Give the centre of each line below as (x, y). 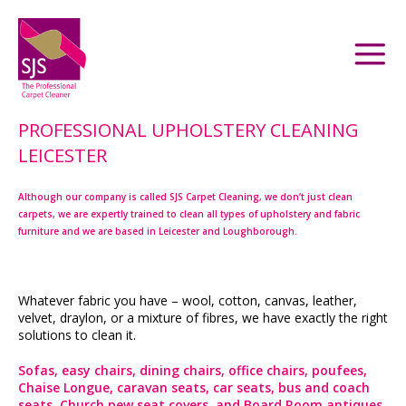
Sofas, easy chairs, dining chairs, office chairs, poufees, (193, 370)
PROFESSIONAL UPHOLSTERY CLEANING (188, 130)
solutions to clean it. (77, 335)
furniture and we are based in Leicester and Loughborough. (158, 231)
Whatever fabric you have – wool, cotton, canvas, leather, (188, 300)
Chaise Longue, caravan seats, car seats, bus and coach (194, 387)
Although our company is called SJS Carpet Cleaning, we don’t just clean (185, 197)
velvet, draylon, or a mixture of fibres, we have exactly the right (203, 318)
